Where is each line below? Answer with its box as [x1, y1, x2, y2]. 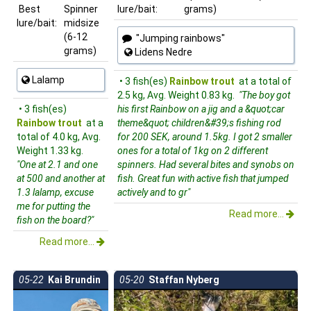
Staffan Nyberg [144, 274, 219, 285]
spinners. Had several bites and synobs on [117, 158, 294, 170]
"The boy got [237, 89, 290, 101]
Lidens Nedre [133, 46, 192, 58]
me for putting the [17, 200, 90, 212]
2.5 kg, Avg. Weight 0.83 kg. [117, 89, 237, 101]
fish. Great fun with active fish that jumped [117, 172, 289, 184]
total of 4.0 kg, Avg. [17, 131, 101, 142]
